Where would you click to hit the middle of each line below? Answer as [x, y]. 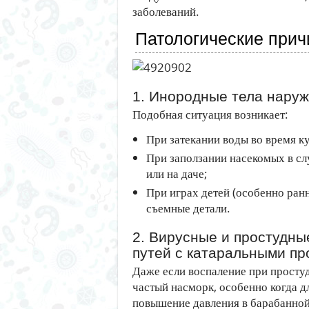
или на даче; [177, 173]
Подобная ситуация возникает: [210, 114]
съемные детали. [188, 208]
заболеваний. [166, 11]
